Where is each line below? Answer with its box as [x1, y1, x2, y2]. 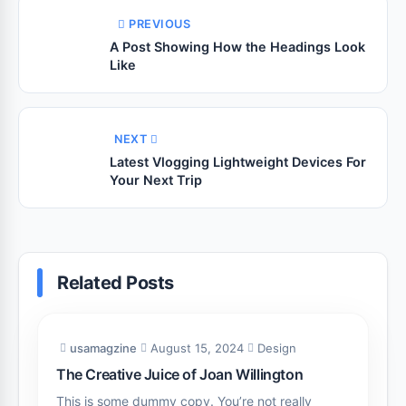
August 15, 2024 [150, 341, 244, 355]
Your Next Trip [110, 172, 202, 188]
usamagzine [70, 341, 137, 355]
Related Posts [57, 272, 174, 294]
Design [257, 341, 296, 355]
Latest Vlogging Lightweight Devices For [110, 154, 366, 169]
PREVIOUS [129, 17, 190, 31]
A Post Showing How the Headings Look [110, 39, 365, 54]
